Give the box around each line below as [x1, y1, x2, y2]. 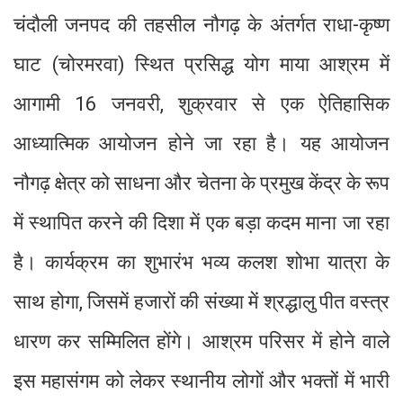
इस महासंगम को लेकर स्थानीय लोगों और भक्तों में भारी [13, 370, 390, 393]
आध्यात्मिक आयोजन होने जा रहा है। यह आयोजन [13, 132, 390, 156]
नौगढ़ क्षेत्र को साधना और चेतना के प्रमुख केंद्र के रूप [13, 172, 390, 195]
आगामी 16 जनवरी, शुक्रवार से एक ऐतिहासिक [13, 93, 390, 116]
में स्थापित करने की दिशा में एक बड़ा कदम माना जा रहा [13, 211, 390, 235]
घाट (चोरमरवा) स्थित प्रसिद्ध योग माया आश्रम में [13, 53, 390, 76]
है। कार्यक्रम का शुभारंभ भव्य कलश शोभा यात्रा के [13, 251, 390, 274]
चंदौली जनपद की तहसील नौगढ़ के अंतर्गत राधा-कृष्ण [13, 13, 390, 37]
